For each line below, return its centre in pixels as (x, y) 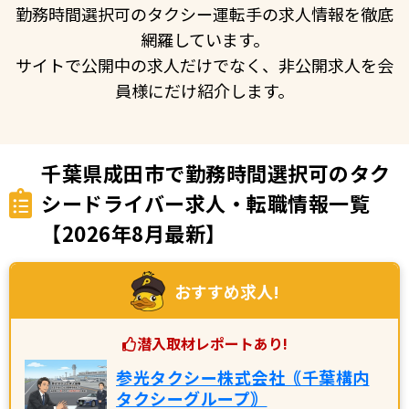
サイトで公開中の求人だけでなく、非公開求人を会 (204, 64)
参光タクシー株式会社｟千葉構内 (243, 377)
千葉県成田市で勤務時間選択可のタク (216, 172)
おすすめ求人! (226, 291)
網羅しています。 (204, 39)
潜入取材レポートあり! (212, 343)
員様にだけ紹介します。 (204, 90)
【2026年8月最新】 (134, 232)
